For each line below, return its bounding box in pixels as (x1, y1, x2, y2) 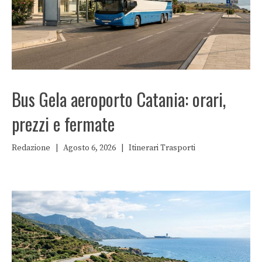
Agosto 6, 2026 (63, 142, 116, 153)
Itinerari (129, 142, 158, 153)
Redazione (12, 142, 50, 153)
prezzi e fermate (12, 110, 115, 137)
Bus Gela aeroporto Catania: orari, (12, 85, 226, 112)
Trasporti (160, 142, 195, 153)
